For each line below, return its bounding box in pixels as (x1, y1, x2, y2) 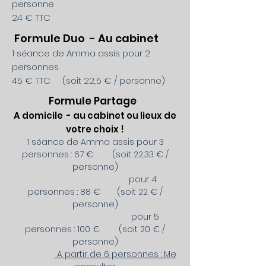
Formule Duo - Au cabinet (12, 31, 161, 46)
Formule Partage (49, 94, 141, 108)
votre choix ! (66, 123, 124, 135)
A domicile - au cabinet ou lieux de (14, 109, 176, 122)
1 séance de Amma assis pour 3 (26, 136, 164, 148)
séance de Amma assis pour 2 (17, 47, 150, 59)
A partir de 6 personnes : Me (54, 248, 176, 260)
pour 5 (31, 211, 159, 223)
